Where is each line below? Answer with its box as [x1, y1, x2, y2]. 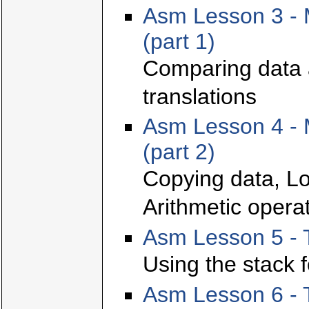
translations [143, 83, 257, 109]
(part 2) [143, 139, 215, 165]
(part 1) [143, 28, 215, 54]
